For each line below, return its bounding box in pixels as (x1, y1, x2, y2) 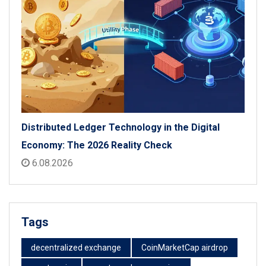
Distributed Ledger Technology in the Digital (21, 122, 220, 134)
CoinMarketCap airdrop (141, 243, 228, 253)
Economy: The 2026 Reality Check (21, 140, 172, 151)
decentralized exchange (31, 243, 121, 253)
